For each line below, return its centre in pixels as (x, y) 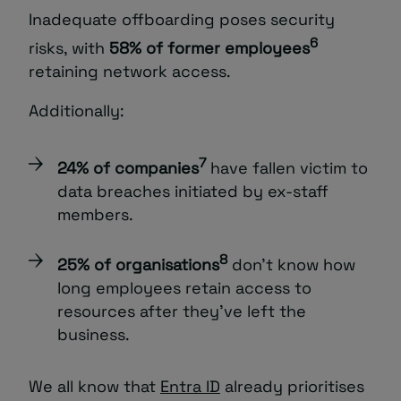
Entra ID (190, 387)
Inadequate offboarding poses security (182, 20)
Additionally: (77, 111)
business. (94, 335)
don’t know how (291, 265)
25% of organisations (138, 265)
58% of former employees (209, 48)
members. (95, 215)
